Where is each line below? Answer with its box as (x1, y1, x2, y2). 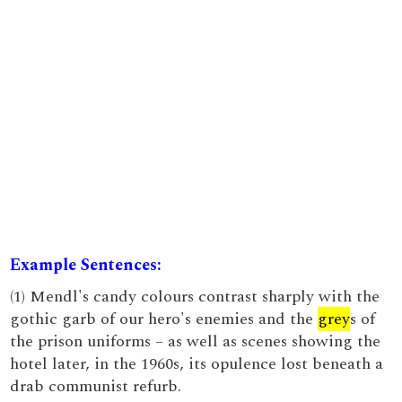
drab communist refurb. (10, 374, 182, 398)
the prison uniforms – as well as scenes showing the (10, 329, 381, 354)
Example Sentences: (10, 253, 162, 277)
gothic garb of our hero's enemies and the (10, 307, 319, 331)
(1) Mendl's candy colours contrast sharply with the (10, 284, 380, 309)
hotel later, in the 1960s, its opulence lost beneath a (10, 352, 384, 376)
